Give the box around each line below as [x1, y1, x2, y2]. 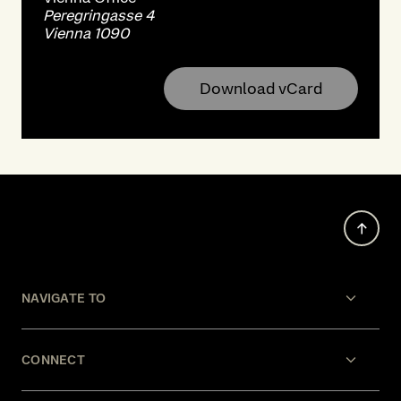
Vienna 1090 [43, 24, 129, 42]
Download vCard [200, 79, 322, 98]
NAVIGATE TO [21, 291, 107, 305]
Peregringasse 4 [43, 6, 154, 24]
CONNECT [21, 353, 85, 367]
